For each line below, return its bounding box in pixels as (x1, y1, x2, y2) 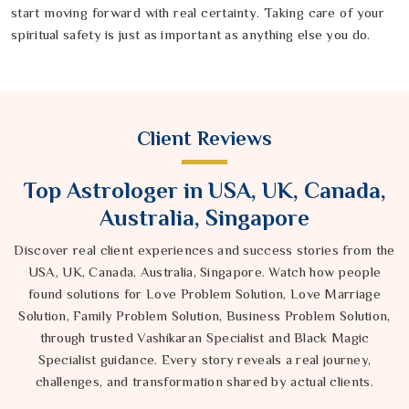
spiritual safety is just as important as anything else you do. (11, 26, 371, 43)
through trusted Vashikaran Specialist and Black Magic (39, 330, 370, 346)
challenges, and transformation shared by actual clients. (36, 373, 373, 390)
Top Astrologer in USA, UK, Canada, (23, 177, 386, 204)
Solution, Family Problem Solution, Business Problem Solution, (18, 308, 391, 324)
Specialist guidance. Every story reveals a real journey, (37, 351, 372, 368)
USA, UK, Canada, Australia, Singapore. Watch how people (27, 264, 382, 280)
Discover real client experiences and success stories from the (14, 242, 395, 258)
